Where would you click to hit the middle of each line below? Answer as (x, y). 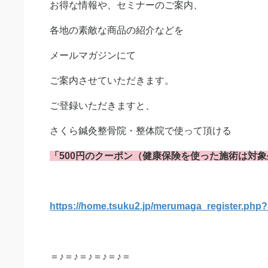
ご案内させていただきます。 (112, 80)
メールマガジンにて (93, 55)
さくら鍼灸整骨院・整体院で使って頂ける (141, 131)
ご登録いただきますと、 (102, 106)
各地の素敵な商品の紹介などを (117, 30)
